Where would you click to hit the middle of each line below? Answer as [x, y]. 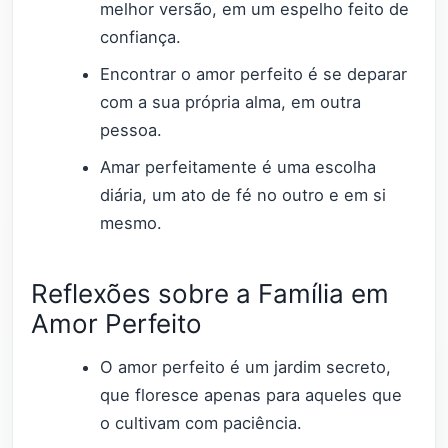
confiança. [141, 36]
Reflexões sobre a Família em [210, 293]
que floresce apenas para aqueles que [251, 394]
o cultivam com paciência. [201, 422]
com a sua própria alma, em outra [231, 102]
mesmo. [131, 223]
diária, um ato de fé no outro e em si [243, 195]
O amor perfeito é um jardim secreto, [246, 366]
